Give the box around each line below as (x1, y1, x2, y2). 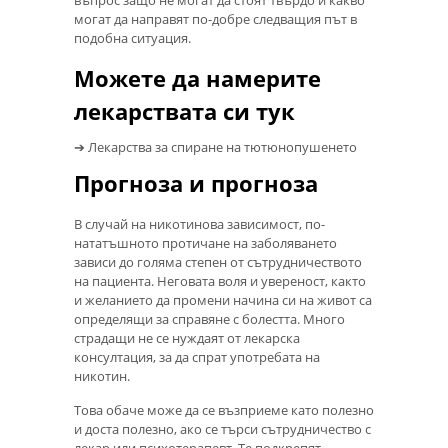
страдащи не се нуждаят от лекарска (74, 328, 300, 347)
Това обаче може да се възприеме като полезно (74, 401, 374, 420)
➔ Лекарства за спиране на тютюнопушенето (74, 138, 357, 157)
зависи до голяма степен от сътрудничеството (74, 252, 362, 271)
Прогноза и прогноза (74, 168, 318, 199)
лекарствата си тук (74, 96, 295, 127)
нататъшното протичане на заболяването (74, 233, 337, 252)
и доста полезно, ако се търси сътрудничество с (74, 420, 371, 439)
